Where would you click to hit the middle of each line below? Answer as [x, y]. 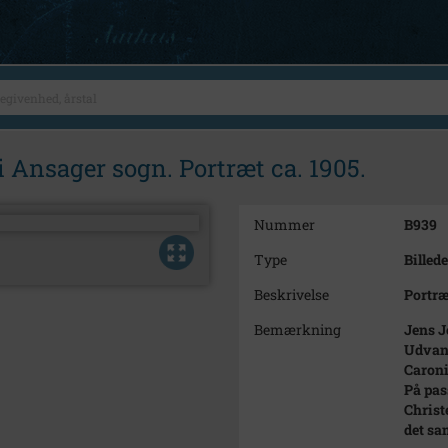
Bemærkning [297, 329]
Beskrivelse [291, 294]
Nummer [284, 224]
